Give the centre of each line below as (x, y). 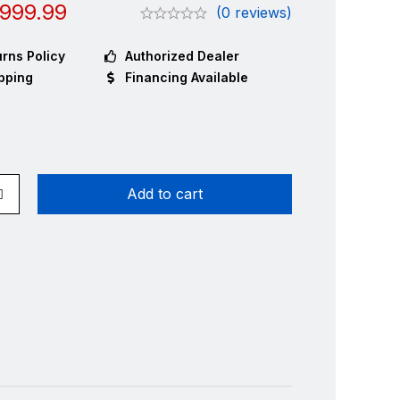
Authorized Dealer (182, 56)
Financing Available (186, 77)
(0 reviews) (254, 12)
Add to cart (164, 194)
